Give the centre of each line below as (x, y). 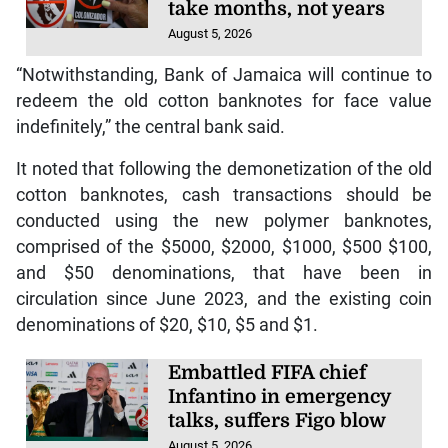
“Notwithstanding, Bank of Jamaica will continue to (224, 75)
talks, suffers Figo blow (277, 421)
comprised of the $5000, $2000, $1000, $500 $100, (224, 247)
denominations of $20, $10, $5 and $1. (166, 325)
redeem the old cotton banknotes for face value (224, 101)
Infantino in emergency (280, 397)
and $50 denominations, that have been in (224, 273)
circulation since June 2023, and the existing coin (224, 299)
